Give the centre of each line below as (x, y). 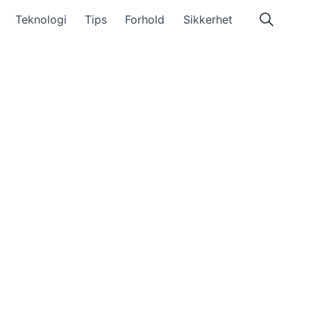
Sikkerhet (208, 19)
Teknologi (41, 19)
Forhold (145, 19)
